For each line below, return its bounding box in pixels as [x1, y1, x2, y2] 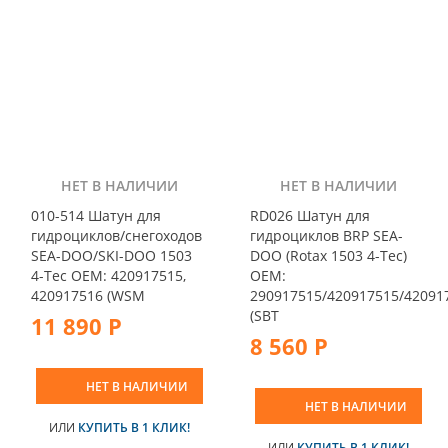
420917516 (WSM [31, 286, 145, 306]
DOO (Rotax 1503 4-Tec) [250, 246, 407, 266]
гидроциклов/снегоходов [31, 226, 202, 246]
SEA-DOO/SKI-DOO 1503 [31, 246, 192, 266]
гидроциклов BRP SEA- [250, 226, 403, 246]
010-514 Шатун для [31, 206, 161, 226]
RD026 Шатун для [250, 206, 370, 226]
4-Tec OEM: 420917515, [31, 266, 186, 286]
